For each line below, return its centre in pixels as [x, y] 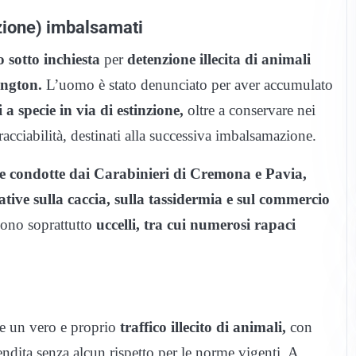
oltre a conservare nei [250, 110]
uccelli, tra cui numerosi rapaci [196, 225]
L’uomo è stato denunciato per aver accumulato [188, 85]
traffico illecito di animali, [203, 327]
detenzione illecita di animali [219, 60]
